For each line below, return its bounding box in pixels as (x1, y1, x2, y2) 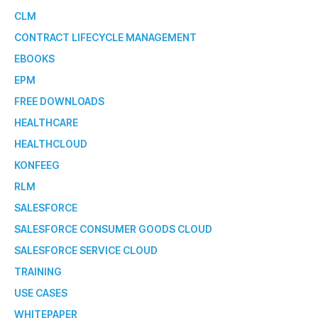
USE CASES (14, 286, 67, 299)
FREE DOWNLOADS (14, 94, 104, 107)
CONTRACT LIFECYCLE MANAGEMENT (14, 31, 197, 43)
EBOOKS (14, 52, 55, 65)
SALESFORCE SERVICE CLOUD (14, 243, 158, 256)
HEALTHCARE (14, 116, 78, 128)
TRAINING (14, 265, 62, 278)
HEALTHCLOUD (14, 137, 87, 150)
